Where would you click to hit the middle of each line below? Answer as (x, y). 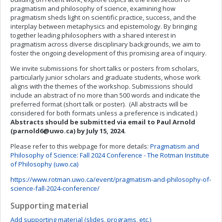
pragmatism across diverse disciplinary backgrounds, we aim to (106, 44)
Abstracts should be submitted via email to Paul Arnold (103, 122)
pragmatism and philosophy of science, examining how (93, 8)
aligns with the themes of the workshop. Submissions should (102, 86)
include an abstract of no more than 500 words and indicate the (105, 95)
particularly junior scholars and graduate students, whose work (106, 77)
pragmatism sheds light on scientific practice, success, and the (103, 17)
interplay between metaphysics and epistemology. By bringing (104, 26)
